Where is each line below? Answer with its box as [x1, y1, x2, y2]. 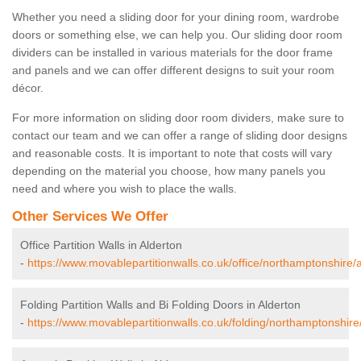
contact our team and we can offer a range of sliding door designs [12, 129, 347, 143]
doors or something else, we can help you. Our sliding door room [12, 28, 342, 42]
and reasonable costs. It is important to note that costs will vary [12, 147, 332, 160]
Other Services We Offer [12, 209, 168, 225]
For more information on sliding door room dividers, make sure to [12, 111, 344, 125]
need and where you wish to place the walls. [12, 182, 237, 196]
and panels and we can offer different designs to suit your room [12, 64, 334, 77]
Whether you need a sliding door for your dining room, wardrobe [12, 10, 339, 24]
